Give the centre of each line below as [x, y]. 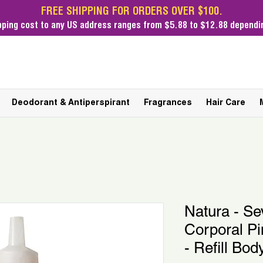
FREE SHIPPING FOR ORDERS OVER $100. [131, 12]
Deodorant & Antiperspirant [71, 103]
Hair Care [226, 103]
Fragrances [168, 103]
